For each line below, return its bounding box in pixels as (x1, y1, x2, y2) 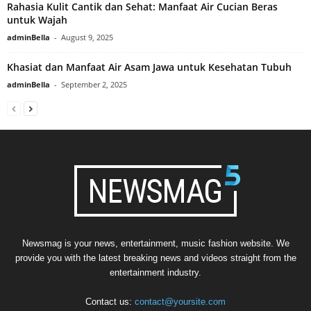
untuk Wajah (7, 12, 67, 26)
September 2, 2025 (61, 78, 127, 90)
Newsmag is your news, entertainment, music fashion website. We (22, 237, 289, 249)
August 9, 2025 (61, 31, 113, 42)
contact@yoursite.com (135, 296, 226, 307)
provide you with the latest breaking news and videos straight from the (15, 252, 296, 263)
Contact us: (85, 296, 135, 307)
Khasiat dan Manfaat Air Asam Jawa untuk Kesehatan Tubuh (7, 60, 292, 74)
